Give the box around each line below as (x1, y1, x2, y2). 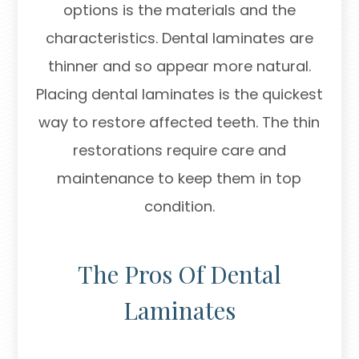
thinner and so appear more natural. (47, 56, 311, 77)
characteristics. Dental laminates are (45, 28, 313, 49)
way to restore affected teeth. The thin (38, 112, 321, 133)
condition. (143, 196, 215, 217)
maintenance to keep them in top (57, 168, 302, 189)
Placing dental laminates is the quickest (35, 84, 323, 105)
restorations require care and (72, 140, 286, 161)
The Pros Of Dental (77, 258, 281, 291)
